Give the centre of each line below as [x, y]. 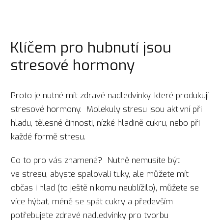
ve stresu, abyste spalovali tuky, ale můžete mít [100, 174]
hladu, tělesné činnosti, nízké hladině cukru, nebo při [106, 123]
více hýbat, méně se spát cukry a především [92, 202]
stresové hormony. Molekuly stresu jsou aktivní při [107, 109]
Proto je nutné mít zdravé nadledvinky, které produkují [110, 95]
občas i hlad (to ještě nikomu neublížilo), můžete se [105, 188]
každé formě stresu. [48, 137]
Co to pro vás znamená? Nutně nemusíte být [96, 161]
